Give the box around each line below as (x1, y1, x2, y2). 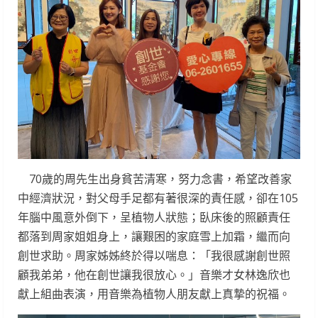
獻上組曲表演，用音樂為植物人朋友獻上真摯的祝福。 (18, 285, 290, 302)
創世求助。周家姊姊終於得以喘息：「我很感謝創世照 (18, 247, 290, 263)
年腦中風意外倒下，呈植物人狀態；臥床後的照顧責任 (18, 209, 290, 225)
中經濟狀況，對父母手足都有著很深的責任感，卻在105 (18, 190, 298, 206)
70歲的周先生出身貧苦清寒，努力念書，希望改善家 (18, 170, 292, 187)
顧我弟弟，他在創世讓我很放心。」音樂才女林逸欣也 (18, 266, 290, 283)
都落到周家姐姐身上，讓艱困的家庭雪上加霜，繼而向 (18, 228, 290, 244)
